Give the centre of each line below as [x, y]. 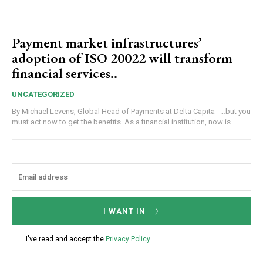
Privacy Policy [128, 239]
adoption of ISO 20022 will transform [122, 58]
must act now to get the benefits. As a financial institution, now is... [124, 122]
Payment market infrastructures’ [107, 42]
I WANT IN [124, 211]
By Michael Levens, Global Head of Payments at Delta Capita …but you [114, 111]
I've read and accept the [66, 239]
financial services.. [65, 73]
